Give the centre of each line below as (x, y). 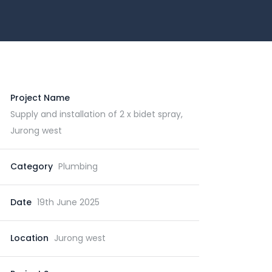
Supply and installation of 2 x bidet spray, (97, 114)
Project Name (40, 98)
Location (31, 238)
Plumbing (78, 166)
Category (33, 166)
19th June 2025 (68, 202)
